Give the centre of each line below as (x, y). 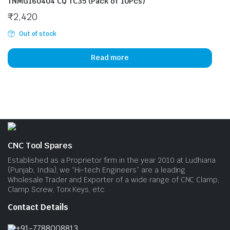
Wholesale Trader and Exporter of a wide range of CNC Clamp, (114, 179)
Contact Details (38, 207)
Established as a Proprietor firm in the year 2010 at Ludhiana (112, 160)
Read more (110, 58)
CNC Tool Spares (40, 145)
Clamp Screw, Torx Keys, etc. (57, 189)
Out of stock (37, 34)
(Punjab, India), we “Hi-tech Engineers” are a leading (97, 170)
